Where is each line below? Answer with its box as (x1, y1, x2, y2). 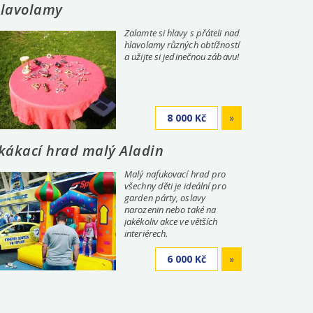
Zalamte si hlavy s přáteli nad (124, 27, 240, 39)
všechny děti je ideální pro (124, 180, 226, 192)
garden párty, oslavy (124, 191, 205, 204)
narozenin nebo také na (124, 203, 217, 216)
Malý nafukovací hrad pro (124, 168, 226, 180)
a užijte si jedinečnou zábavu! (124, 50, 239, 63)
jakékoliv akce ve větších (124, 215, 218, 228)
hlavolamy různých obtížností (124, 38, 240, 51)
